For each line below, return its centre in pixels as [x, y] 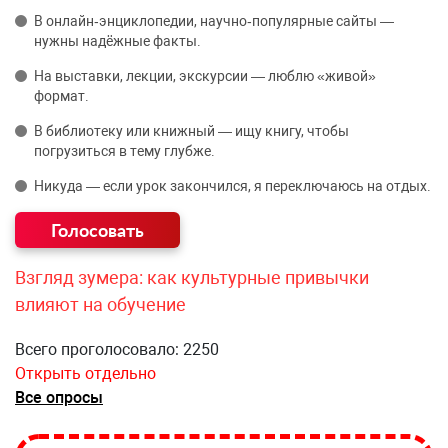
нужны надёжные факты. [117, 41]
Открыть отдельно [85, 373]
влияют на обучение [100, 304]
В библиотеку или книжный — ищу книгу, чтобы [191, 131]
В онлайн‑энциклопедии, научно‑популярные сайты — [214, 21]
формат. [61, 96]
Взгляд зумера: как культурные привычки [192, 277]
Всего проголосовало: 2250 [117, 349]
